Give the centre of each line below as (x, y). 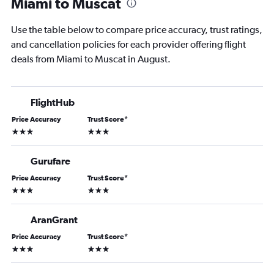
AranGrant (54, 219)
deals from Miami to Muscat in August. (91, 59)
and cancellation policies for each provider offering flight (128, 44)
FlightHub (53, 102)
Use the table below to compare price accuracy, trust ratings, (137, 29)
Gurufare (50, 161)
